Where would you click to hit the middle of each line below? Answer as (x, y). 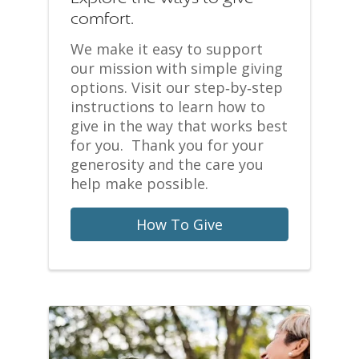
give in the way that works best (179, 126)
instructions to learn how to (168, 107)
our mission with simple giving (177, 69)
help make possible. (139, 184)
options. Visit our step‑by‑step (177, 88)
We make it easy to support (167, 49)
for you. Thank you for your (167, 145)
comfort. (102, 19)
